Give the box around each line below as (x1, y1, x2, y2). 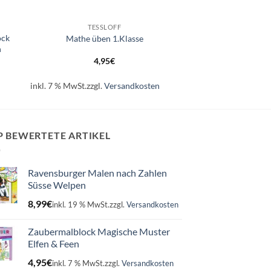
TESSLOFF (88, 22, 122, 31)
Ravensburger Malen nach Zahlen (28, 166, 167, 178)
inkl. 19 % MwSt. (52, 200, 109, 210)
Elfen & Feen (28, 237, 79, 249)
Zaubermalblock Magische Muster (28, 225, 170, 237)
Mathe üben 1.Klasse (65, 33, 143, 44)
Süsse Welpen (28, 178, 86, 191)
